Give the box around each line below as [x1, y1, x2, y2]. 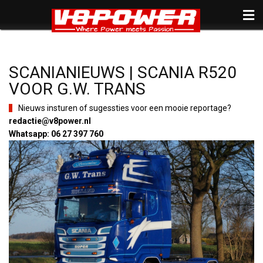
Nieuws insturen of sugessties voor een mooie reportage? [18, 103, 231, 113]
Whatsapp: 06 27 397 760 [9, 129, 103, 139]
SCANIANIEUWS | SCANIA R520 [9, 63, 237, 82]
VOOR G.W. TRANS [9, 79, 146, 99]
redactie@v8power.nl [9, 116, 91, 126]
